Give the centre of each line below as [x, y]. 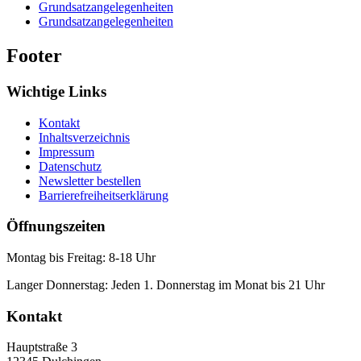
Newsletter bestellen [90, 180]
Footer [34, 55]
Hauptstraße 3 [42, 347]
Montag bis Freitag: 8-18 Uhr [81, 258]
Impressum [66, 151]
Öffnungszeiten [56, 226]
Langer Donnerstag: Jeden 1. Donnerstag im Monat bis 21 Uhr [166, 285]
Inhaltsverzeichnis [84, 137]
